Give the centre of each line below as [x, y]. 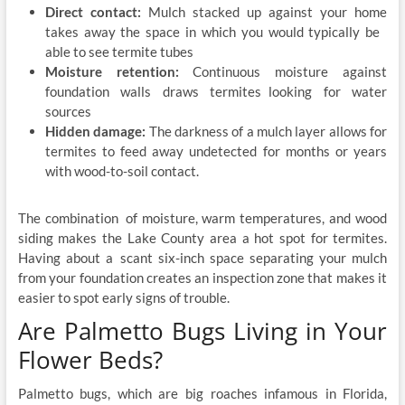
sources [68, 112]
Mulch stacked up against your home [268, 12]
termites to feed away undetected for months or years [216, 151]
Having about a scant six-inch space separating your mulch [202, 258]
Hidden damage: [97, 132]
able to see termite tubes [119, 52]
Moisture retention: [119, 72]
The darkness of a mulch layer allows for [268, 132]
